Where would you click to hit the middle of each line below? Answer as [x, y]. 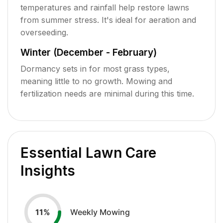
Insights [48, 170]
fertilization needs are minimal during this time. [107, 93]
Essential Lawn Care [88, 153]
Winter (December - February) [89, 52]
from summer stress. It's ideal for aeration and [108, 20]
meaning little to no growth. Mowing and [96, 81]
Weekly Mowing [100, 212]
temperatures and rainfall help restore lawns [105, 7]
